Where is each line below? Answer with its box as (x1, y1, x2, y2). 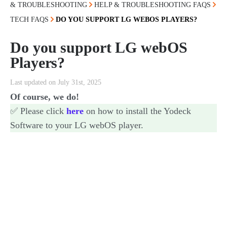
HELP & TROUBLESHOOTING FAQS (94, 1, 211, 9)
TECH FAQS (10, 16, 49, 23)
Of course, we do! (10, 92, 79, 102)
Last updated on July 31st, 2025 (10, 79, 101, 86)
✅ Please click (10, 106, 66, 116)
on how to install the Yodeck (86, 106, 191, 116)
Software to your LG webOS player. (10, 120, 143, 130)
